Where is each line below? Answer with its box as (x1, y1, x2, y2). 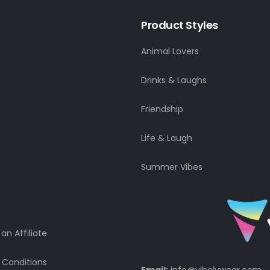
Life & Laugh (141, 132, 192, 144)
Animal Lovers (141, 45, 199, 57)
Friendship (141, 103, 183, 115)
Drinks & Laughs (141, 74, 207, 86)
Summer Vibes (141, 161, 202, 173)
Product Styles (141, 17, 218, 33)
